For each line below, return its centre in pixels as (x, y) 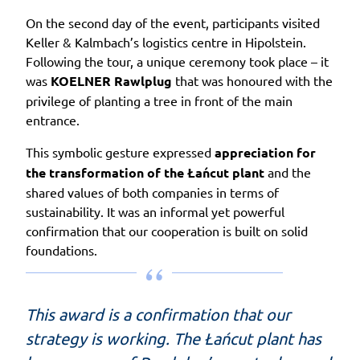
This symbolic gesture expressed (120, 151)
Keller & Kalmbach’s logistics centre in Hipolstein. (166, 41)
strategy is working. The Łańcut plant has (174, 337)
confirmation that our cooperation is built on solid (167, 230)
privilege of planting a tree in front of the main (159, 100)
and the (288, 172)
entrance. (53, 119)
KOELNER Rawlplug (111, 80)
